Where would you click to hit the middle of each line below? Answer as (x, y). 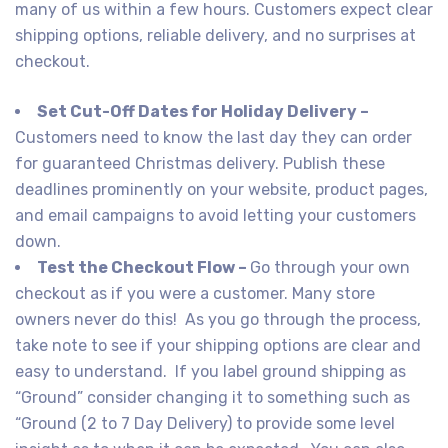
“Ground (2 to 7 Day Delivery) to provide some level (205, 423)
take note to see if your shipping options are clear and (218, 345)
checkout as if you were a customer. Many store (195, 293)
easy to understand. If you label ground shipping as (210, 371)
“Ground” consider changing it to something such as (212, 397)
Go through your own (330, 267)
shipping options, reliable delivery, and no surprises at (215, 35)
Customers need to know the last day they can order (213, 137)
